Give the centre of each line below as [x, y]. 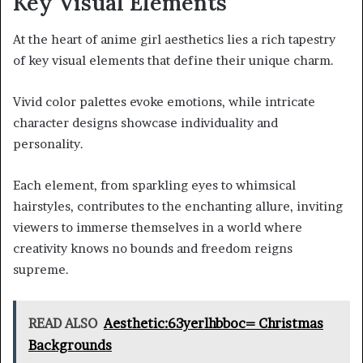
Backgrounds [70, 345]
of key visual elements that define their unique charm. [173, 60]
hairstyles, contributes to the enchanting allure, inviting [178, 206]
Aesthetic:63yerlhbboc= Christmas [214, 323]
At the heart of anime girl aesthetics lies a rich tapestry [174, 39]
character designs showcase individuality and [145, 122]
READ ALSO [63, 323]
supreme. [41, 269]
